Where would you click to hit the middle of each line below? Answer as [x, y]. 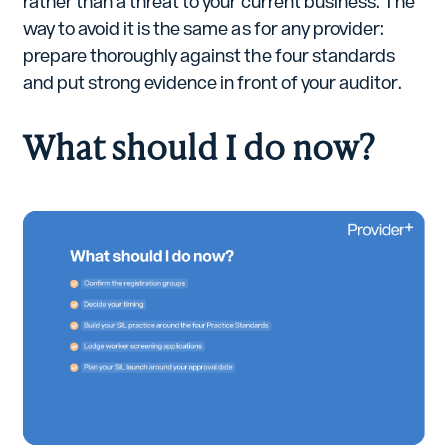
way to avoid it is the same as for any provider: [203, 29]
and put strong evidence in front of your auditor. [212, 83]
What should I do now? [198, 144]
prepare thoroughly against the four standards [208, 56]
